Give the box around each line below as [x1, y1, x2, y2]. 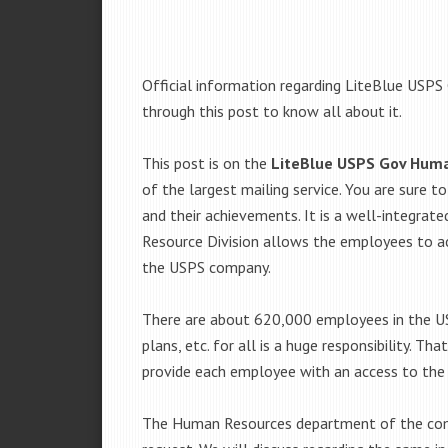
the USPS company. [142, 257, 271, 277]
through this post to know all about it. [142, 101, 402, 121]
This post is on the [142, 153, 271, 173]
